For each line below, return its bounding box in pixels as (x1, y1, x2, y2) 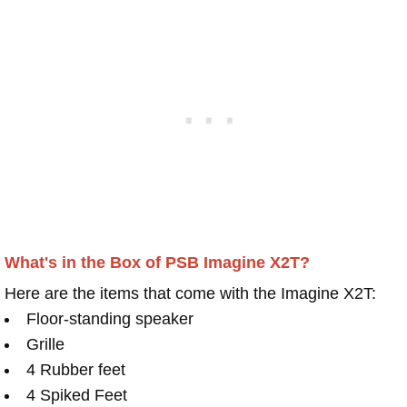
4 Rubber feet (26, 360, 125, 379)
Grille (26, 334, 65, 353)
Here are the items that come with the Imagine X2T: (5, 283, 376, 303)
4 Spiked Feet (26, 385, 127, 404)
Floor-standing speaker (26, 309, 194, 328)
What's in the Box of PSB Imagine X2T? (5, 253, 310, 272)
